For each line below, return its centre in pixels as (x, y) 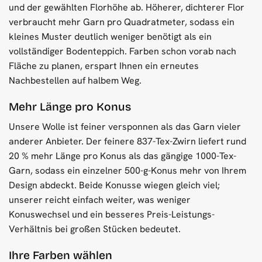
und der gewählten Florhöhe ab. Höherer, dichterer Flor (127, 8)
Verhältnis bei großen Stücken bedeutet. (95, 229)
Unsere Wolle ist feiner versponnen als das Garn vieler (125, 127)
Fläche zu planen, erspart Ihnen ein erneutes (104, 66)
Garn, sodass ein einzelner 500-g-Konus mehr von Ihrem (127, 171)
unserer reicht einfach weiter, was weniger (100, 200)
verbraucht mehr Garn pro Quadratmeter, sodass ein (122, 22)
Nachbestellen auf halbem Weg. (75, 81)
